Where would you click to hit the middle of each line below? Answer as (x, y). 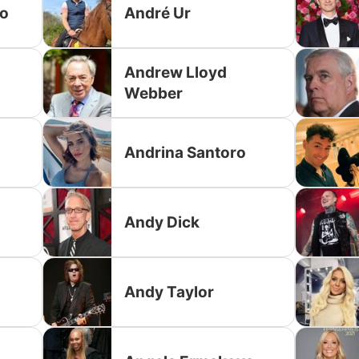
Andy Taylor (169, 292)
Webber (154, 93)
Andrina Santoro (186, 152)
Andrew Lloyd (176, 72)
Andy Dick (162, 222)
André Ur (158, 13)
